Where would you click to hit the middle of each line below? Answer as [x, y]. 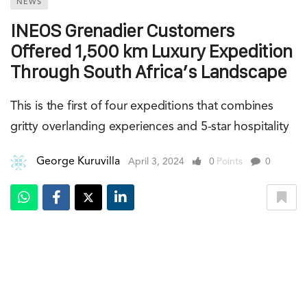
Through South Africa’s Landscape [148, 71]
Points [230, 161]
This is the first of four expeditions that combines [142, 106]
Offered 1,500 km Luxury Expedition [151, 51]
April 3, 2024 [156, 161]
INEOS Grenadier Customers [122, 30]
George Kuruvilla [78, 161]
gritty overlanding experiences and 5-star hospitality [150, 126]
